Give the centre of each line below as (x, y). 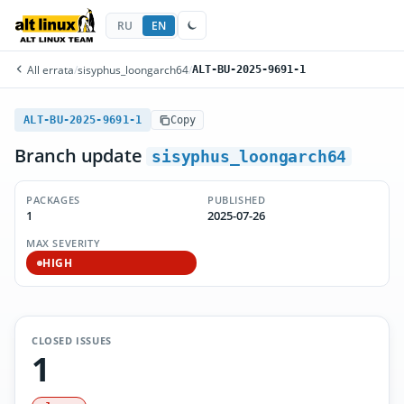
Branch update (81, 156)
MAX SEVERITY (64, 243)
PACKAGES (53, 200)
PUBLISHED (237, 200)
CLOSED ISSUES (72, 340)
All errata (49, 69)
